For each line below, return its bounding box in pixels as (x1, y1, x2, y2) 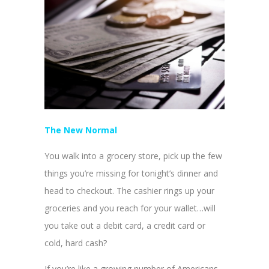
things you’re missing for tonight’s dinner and (44, 168, 218, 180)
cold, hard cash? (44, 237, 107, 249)
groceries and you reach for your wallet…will (44, 202, 216, 214)
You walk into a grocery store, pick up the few (44, 150, 222, 162)
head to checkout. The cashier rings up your (44, 185, 214, 197)
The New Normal (44, 124, 117, 136)
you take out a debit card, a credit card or (44, 220, 205, 232)
